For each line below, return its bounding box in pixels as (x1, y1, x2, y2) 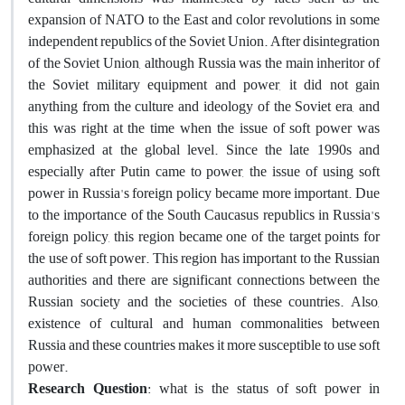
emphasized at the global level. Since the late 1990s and (28, 136, 380, 164)
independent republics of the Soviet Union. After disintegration (28, 27, 380, 55)
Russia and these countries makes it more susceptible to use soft (28, 331, 380, 359)
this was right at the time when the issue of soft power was (28, 114, 380, 142)
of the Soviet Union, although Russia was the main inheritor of (28, 49, 380, 77)
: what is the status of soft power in (146, 374, 381, 402)
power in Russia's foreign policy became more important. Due (28, 179, 380, 207)
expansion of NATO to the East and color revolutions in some (28, 5, 380, 33)
